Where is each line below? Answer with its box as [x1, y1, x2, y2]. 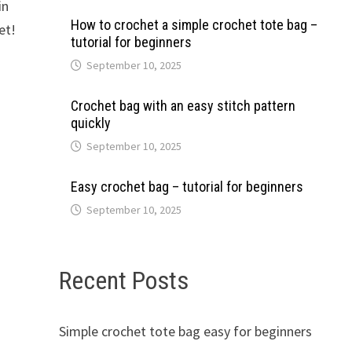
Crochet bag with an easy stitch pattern [70, 97, 295, 114]
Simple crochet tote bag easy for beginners [58, 321, 312, 340]
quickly [70, 115, 111, 131]
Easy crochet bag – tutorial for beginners [70, 178, 303, 195]
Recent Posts [58, 266, 189, 295]
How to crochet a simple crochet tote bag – [70, 16, 317, 33]
